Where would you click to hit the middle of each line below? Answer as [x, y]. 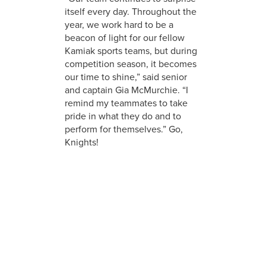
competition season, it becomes [130, 64]
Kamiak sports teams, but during [131, 50]
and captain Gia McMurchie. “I [126, 90]
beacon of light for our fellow [124, 37]
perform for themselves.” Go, [123, 129]
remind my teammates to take [126, 103]
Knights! [81, 142]
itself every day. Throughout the [130, 11]
